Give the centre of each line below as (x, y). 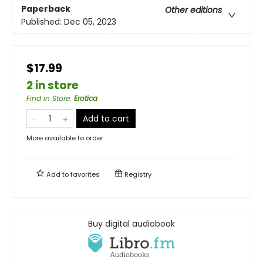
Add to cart (106, 118)
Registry (137, 174)
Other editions (193, 10)
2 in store (53, 85)
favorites (85, 174)
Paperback (46, 9)
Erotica (86, 98)
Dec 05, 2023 (90, 21)
